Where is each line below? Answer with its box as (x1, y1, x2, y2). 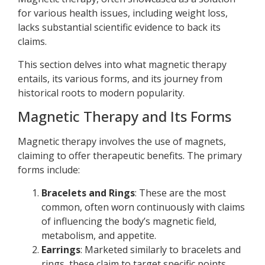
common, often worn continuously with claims (41, 200, 245, 214)
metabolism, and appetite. (41, 228, 156, 242)
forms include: (18, 163, 80, 177)
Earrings (41, 243, 80, 256)
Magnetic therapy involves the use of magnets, (18, 135, 226, 148)
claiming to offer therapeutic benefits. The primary (18, 149, 242, 163)
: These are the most (135, 186, 226, 199)
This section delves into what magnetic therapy (18, 57, 227, 71)
